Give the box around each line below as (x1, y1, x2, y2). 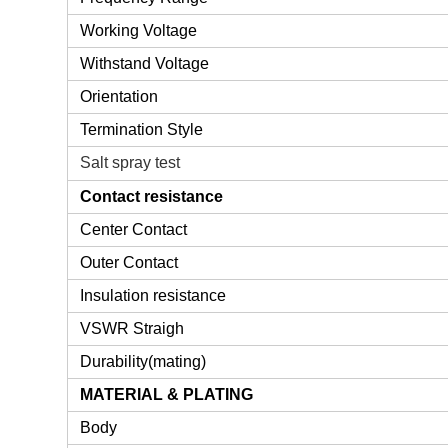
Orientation (80, 88, 159, 106)
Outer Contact (80, 254, 179, 272)
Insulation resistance (80, 287, 227, 305)
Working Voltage (80, 22, 198, 40)
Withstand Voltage (80, 55, 210, 73)
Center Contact (80, 221, 188, 239)
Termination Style (80, 121, 208, 139)
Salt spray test (80, 154, 181, 172)
